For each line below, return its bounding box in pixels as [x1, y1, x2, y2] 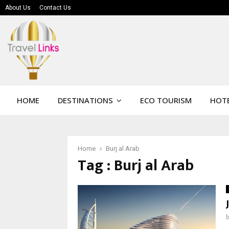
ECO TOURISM [140, 95, 192, 105]
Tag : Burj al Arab [78, 153, 194, 178]
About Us [5, 4, 31, 11]
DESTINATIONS [58, 95, 113, 105]
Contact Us [39, 4, 71, 11]
